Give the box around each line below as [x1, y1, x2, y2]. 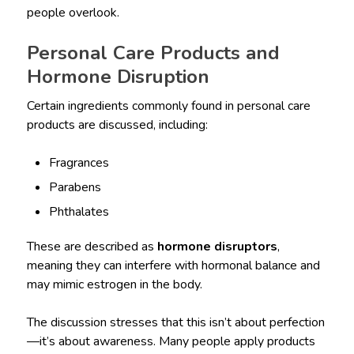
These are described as [26, 238, 157, 256]
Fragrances [49, 154, 110, 172]
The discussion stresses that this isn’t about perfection [26, 314, 325, 332]
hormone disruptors [156, 238, 277, 256]
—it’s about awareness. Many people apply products [26, 333, 315, 351]
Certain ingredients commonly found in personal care [26, 97, 311, 115]
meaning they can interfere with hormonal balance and [26, 257, 320, 275]
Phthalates [49, 203, 110, 221]
